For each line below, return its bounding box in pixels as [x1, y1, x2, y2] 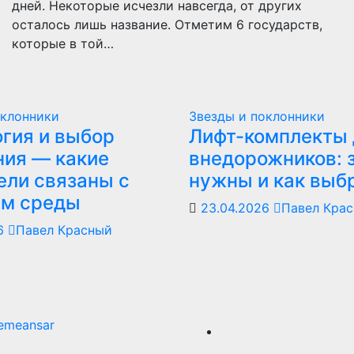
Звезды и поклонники [189, 108, 325, 124]
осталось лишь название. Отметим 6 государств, [12, 17, 322, 32]
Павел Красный [16, 222, 112, 238]
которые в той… [12, 36, 114, 51]
